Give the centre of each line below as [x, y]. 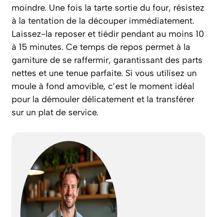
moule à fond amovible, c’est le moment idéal [103, 86]
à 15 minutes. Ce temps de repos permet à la [101, 47]
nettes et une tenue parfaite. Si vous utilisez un [104, 73]
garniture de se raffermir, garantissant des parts [107, 60]
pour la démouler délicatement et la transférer [103, 100]
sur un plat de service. [55, 113]
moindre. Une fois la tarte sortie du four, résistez [108, 8]
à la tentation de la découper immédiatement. [103, 21]
